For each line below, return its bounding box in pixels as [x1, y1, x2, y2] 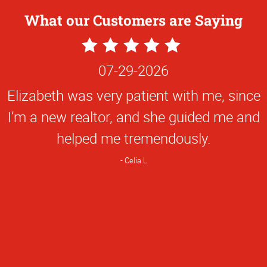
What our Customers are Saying [24, 10, 243, 30]
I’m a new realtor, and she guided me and [7, 107, 260, 127]
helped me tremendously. [56, 128, 211, 148]
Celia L [124, 154, 147, 166]
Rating [80, 77, 121, 97]
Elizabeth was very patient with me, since [7, 85, 260, 105]
